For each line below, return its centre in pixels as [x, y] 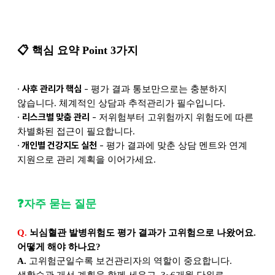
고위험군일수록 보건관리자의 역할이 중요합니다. [130, 261]
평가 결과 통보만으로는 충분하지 [159, 89]
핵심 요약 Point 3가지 [85, 50]
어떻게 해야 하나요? [59, 246]
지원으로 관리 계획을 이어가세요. [87, 159]
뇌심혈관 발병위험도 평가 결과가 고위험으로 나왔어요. [143, 232]
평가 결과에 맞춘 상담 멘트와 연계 [177, 145]
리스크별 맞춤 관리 [56, 117]
